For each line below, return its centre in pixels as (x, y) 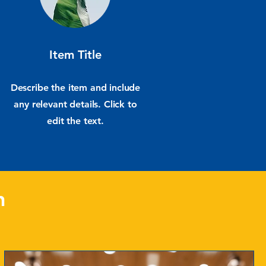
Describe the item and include (75, 88)
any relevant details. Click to (75, 104)
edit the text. (75, 121)
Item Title (75, 55)
